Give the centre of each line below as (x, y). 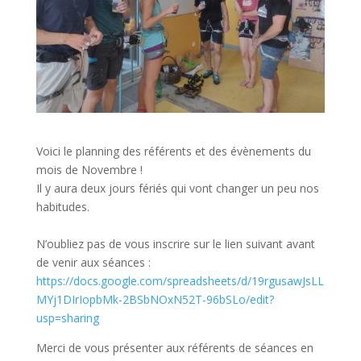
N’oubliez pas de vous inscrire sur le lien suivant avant (175, 243)
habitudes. (62, 206)
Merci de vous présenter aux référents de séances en (174, 347)
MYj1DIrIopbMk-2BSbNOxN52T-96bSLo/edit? (155, 299)
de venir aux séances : (93, 262)
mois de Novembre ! (89, 169)
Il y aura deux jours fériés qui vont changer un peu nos (177, 188)
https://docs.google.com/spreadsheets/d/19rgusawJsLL (180, 280)
